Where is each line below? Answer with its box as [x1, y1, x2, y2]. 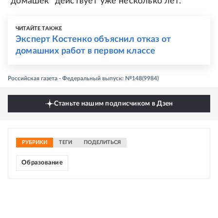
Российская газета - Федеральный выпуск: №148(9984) [8, 75, 159, 82]
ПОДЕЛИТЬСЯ [84, 140, 121, 145]
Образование [21, 160, 63, 166]
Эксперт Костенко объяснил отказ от [16, 35, 171, 44]
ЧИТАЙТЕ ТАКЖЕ [16, 26, 62, 32]
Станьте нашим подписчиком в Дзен [54, 100, 173, 108]
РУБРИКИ [22, 140, 47, 145]
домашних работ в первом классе [16, 47, 156, 56]
